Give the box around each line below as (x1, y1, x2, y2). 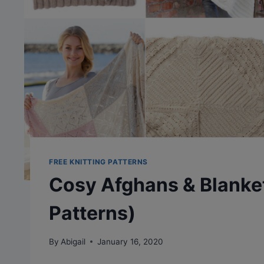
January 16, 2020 (97, 236, 164, 246)
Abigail (61, 236, 86, 246)
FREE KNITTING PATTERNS (49, 157, 148, 167)
